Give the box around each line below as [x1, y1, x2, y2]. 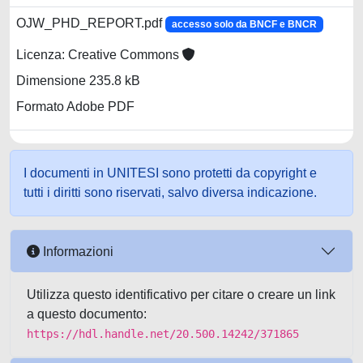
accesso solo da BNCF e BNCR [171, 19, 317, 30]
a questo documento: [27, 307, 147, 321]
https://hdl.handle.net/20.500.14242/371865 [27, 327, 299, 340]
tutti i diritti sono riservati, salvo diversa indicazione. [23, 186, 317, 199]
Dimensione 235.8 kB [16, 74, 140, 88]
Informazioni [40, 244, 113, 258]
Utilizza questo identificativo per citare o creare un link [27, 288, 335, 301]
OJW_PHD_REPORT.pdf [16, 16, 165, 30]
